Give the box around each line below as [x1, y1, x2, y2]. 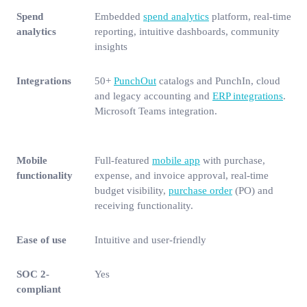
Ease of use [16, 234, 66, 245]
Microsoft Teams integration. [95, 105, 217, 116]
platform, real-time [209, 10, 291, 22]
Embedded [95, 10, 143, 22]
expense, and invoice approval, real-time [95, 169, 269, 181]
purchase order [169, 184, 232, 196]
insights [95, 40, 127, 52]
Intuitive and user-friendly [95, 234, 206, 245]
